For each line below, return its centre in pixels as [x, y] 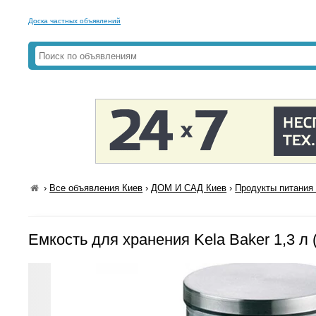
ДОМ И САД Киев [189, 188]
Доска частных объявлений [74, 21]
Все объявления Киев [96, 188]
